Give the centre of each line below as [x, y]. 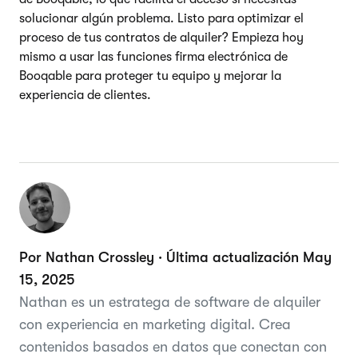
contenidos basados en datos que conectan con [173, 346]
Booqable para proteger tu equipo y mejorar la [150, 76]
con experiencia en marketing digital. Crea [155, 324]
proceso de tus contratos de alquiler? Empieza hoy [161, 37]
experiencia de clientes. [85, 95]
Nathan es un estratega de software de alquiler [170, 302]
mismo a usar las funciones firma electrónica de [153, 56]
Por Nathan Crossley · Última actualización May [175, 257]
